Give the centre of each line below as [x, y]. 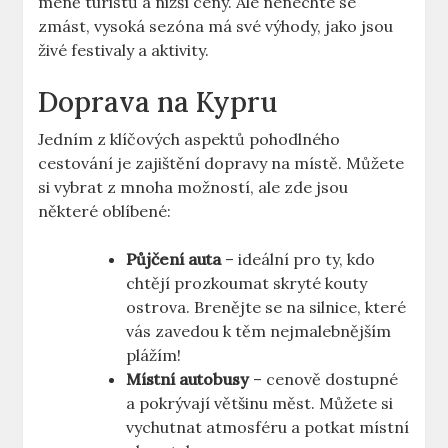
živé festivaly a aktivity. [124, 50]
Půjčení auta [174, 259]
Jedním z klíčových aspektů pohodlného [189, 139]
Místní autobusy [188, 379]
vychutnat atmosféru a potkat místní [268, 427]
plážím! [154, 355]
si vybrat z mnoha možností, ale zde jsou [193, 187]
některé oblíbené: [105, 211]
